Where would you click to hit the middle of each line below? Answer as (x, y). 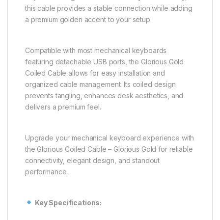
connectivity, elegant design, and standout (93, 160)
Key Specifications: (68, 202)
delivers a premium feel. (63, 107)
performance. (47, 171)
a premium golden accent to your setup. (88, 19)
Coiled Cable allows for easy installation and (95, 73)
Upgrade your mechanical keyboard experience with (110, 137)
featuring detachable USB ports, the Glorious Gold (105, 61)
